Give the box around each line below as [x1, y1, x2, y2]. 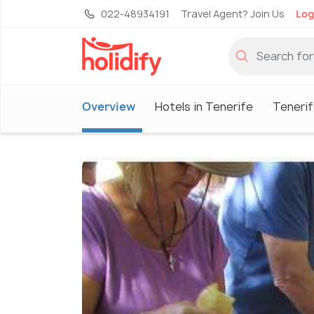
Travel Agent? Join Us [181, 7, 285, 20]
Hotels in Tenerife [155, 98, 253, 114]
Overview [82, 98, 135, 114]
